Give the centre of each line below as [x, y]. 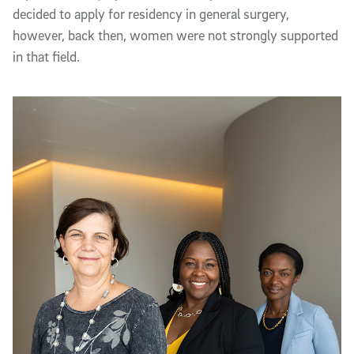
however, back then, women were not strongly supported [175, 35]
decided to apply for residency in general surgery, [151, 13]
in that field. [46, 56]
